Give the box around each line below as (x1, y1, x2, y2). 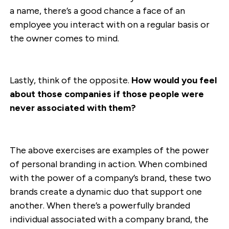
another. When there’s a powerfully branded (9, 200, 190, 212)
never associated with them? (9, 102, 136, 114)
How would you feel (131, 75, 217, 86)
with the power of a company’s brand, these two (9, 172, 211, 184)
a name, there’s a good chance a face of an (9, 5, 185, 16)
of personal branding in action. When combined (9, 158, 207, 170)
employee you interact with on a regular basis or (9, 18, 210, 30)
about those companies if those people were (9, 88, 204, 100)
